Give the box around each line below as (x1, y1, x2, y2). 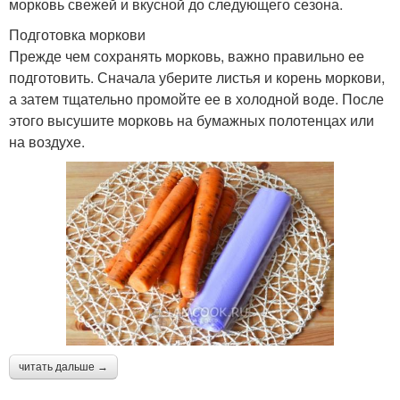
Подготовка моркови (9, 23, 146, 45)
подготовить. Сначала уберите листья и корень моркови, (9, 66, 385, 87)
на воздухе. (9, 130, 85, 152)
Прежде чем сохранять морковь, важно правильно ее (9, 45, 364, 66)
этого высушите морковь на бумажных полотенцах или (9, 109, 374, 130)
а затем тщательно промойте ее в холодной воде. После (9, 87, 384, 109)
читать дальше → (19, 360, 108, 373)
